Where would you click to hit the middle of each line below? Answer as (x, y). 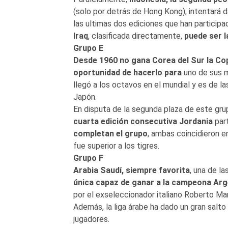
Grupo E (88, 48)
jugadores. (91, 219)
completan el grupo (110, 133)
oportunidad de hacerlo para (127, 72)
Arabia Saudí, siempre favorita (131, 170)
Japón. (85, 97)
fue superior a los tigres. (116, 146)
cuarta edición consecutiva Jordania (143, 121)
